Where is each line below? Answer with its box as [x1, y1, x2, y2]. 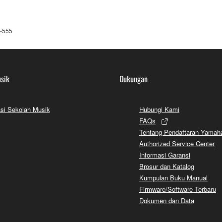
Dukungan [119, 72, 148, 85]
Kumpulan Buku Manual [139, 172, 208, 182]
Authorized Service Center [139, 138, 215, 148]
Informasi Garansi [139, 150, 190, 160]
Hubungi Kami [139, 104, 179, 114]
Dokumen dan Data [139, 195, 194, 205]
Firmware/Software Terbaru [139, 184, 216, 194]
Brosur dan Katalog [139, 161, 194, 171]
